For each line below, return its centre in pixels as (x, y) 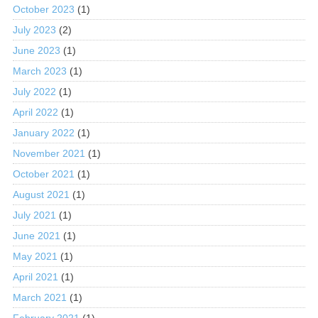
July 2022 (34, 91)
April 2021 (35, 276)
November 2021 (49, 153)
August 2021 (41, 194)
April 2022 (35, 112)
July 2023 (34, 29)
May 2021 (35, 256)
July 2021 (34, 215)
